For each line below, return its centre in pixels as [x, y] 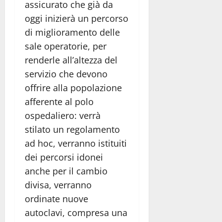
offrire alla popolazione [73, 87]
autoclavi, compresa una [76, 212]
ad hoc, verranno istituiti [76, 143]
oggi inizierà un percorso [77, 18]
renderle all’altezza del [71, 60]
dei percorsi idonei [64, 157]
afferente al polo [59, 101]
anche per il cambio [66, 171]
